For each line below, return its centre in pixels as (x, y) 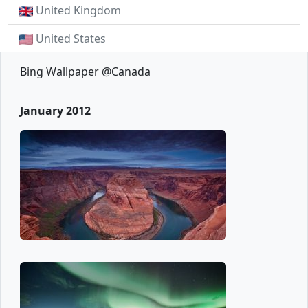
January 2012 (55, 111)
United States (71, 38)
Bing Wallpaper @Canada (85, 71)
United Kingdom (78, 10)
